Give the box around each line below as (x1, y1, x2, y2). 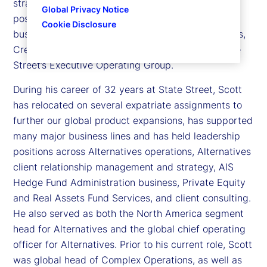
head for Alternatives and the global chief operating (13, 222, 246, 235)
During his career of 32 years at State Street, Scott (13, 83, 242, 95)
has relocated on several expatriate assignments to (13, 98, 242, 111)
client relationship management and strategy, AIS (13, 160, 234, 173)
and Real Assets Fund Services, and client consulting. (13, 191, 251, 204)
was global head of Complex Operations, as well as (13, 253, 242, 266)
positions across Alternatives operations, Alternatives (13, 145, 251, 157)
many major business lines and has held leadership (13, 129, 240, 142)
